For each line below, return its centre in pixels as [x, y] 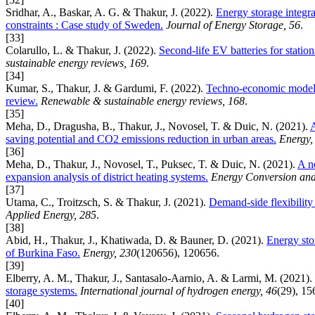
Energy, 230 [110, 252]
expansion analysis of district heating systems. [107, 176]
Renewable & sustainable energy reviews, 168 [143, 101]
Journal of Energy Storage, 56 [233, 25]
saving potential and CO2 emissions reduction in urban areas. [141, 139]
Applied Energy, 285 [51, 214]
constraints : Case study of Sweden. [84, 25]
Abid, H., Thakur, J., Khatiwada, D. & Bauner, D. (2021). [136, 240]
